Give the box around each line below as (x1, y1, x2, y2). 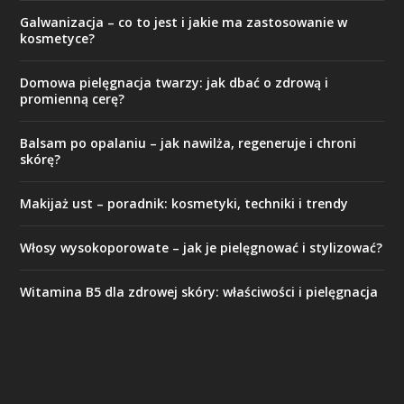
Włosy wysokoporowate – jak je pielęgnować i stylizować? (20, 239, 383, 256)
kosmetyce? (20, 30, 96, 47)
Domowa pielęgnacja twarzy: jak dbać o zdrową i (20, 74, 329, 91)
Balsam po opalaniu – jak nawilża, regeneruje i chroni (20, 134, 357, 151)
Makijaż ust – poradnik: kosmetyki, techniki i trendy (20, 195, 349, 212)
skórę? (20, 151, 61, 168)
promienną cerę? (20, 90, 125, 107)
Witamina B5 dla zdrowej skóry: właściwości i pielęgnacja (20, 283, 379, 300)
